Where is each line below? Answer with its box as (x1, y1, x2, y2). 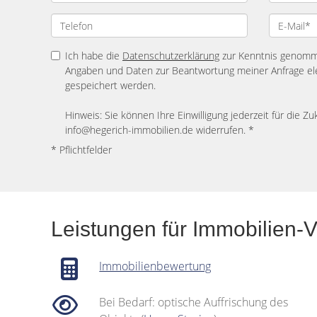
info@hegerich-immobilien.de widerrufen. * (65, 123, 254, 137)
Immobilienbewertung (99, 258, 212, 274)
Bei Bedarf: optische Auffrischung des (99, 294, 289, 310)
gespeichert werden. (65, 79, 156, 92)
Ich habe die (65, 49, 122, 62)
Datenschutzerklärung (122, 49, 219, 62)
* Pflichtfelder (51, 143, 112, 156)
